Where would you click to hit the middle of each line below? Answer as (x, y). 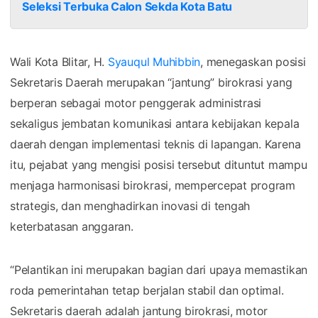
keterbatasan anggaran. (72, 226)
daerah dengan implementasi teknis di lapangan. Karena (155, 144)
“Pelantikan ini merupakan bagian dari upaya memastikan (159, 269)
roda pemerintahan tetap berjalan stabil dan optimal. (147, 290)
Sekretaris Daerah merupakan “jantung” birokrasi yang (151, 82)
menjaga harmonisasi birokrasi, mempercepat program (153, 185)
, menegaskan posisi (253, 61)
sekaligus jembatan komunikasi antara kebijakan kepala (155, 123)
